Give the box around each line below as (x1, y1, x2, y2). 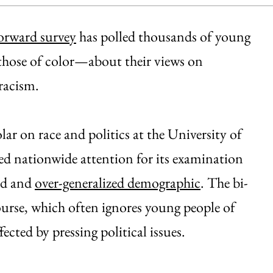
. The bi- (200, 172, 248, 192)
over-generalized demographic (35, 172, 200, 192)
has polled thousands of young (76, 26, 250, 46)
